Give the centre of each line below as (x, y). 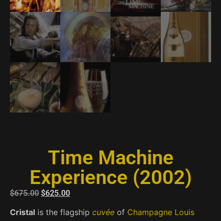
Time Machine (110, 157)
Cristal (22, 212)
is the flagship (64, 212)
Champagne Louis (161, 212)
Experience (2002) (110, 177)
